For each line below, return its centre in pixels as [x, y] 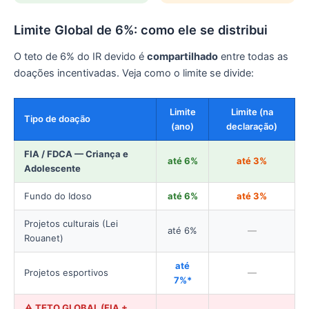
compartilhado [182, 57]
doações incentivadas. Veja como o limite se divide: [134, 73]
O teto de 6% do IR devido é [80, 57]
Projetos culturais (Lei [71, 223]
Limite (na [252, 111]
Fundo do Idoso [58, 196]
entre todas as [253, 57]
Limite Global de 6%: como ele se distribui [141, 29]
